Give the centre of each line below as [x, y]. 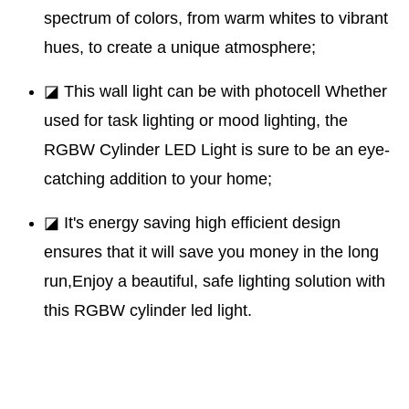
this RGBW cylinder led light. [148, 311]
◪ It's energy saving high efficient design [192, 223]
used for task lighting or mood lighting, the [196, 121]
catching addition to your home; [158, 179]
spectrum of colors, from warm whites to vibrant [216, 19]
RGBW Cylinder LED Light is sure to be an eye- [217, 150]
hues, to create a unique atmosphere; [180, 48]
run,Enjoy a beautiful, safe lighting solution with [215, 282]
